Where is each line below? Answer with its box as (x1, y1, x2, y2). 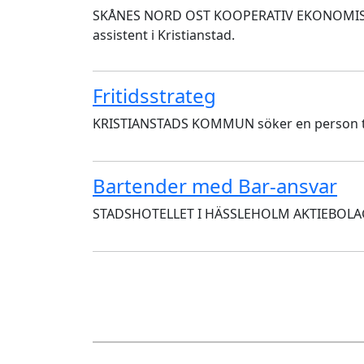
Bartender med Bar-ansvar (93, 172, 337, 199)
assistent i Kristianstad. (93, 26, 235, 44)
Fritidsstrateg (93, 82, 216, 109)
